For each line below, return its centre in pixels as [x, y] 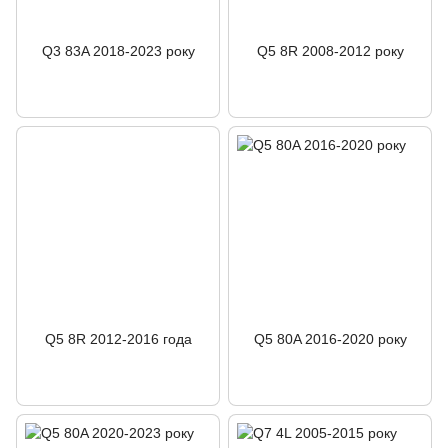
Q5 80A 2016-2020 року [330, 339]
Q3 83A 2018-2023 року [118, 51]
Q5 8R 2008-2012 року [330, 51]
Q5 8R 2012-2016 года [118, 339]
